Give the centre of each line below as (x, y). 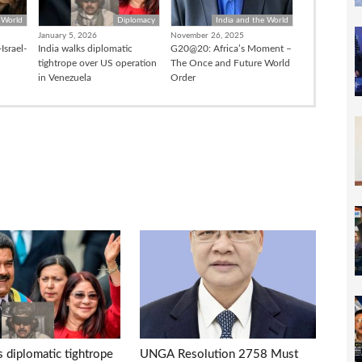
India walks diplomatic (85, 48)
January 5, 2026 (67, 35)
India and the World (253, 20)
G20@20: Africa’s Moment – (232, 48)
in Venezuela (64, 77)
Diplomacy (137, 20)
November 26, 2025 (208, 35)
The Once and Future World (231, 63)
